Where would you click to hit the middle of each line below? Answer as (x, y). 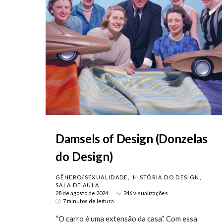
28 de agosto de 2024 (82, 193)
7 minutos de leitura (88, 201)
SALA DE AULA (78, 185)
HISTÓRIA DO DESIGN (166, 177)
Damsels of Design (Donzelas (132, 139)
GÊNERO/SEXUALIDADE (92, 177)
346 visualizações (146, 193)
